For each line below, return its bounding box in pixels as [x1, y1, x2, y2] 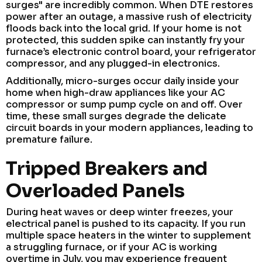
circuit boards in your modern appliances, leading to [6, 121, 253, 134]
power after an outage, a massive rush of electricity [6, 10, 251, 23]
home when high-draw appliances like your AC [6, 86, 225, 99]
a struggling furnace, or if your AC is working [6, 240, 217, 253]
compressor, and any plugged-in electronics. [6, 57, 220, 70]
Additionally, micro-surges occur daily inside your [6, 74, 239, 87]
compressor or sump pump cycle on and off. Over [6, 98, 243, 111]
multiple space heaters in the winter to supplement [6, 229, 251, 242]
